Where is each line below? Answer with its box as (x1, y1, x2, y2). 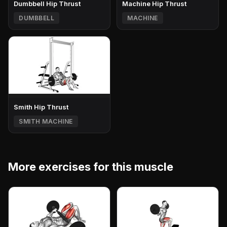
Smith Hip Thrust (14, 102, 68, 111)
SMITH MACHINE (19, 117, 73, 125)
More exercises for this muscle (8, 160, 173, 173)
